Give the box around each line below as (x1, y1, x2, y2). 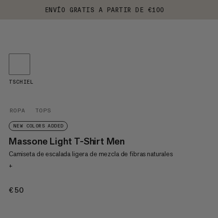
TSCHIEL (8, 79, 33, 85)
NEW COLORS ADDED (13, 123, 64, 129)
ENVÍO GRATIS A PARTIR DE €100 (44, 6, 165, 14)
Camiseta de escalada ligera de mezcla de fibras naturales (8, 149, 173, 158)
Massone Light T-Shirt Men (8, 135, 125, 147)
